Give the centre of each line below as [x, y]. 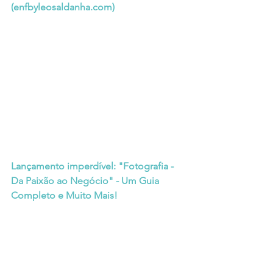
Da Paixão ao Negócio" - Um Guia [86, 181]
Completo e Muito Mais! [64, 196]
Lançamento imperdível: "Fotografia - [94, 166]
